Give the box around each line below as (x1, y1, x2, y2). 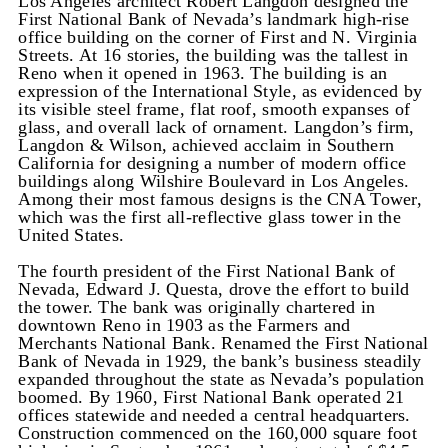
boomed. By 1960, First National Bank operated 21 (18, 387, 405, 408)
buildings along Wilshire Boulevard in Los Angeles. (18, 170, 410, 191)
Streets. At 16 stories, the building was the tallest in (18, 44, 409, 65)
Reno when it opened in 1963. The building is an (18, 62, 388, 83)
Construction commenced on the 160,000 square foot (18, 423, 417, 444)
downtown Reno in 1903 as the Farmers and (18, 315, 351, 336)
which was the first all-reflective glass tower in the (18, 206, 401, 227)
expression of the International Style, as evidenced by (18, 80, 423, 101)
